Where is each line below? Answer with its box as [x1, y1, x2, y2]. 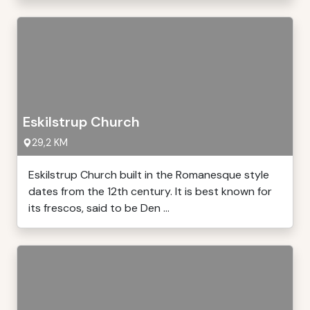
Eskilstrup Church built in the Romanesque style [28, 167, 269, 182]
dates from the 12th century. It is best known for [28, 184, 272, 199]
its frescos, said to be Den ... [28, 201, 170, 215]
